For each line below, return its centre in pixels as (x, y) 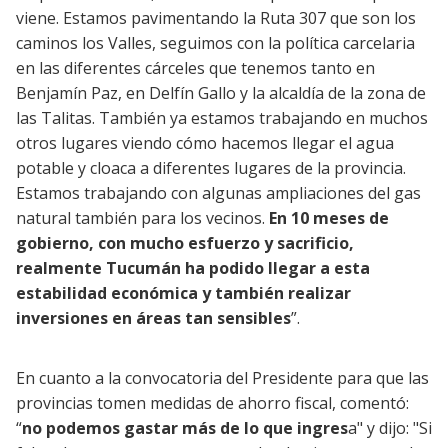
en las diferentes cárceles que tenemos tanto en (195, 68)
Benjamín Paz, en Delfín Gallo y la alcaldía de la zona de (221, 93)
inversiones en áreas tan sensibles (153, 318)
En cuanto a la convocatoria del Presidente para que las (222, 378)
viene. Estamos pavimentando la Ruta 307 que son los (216, 18)
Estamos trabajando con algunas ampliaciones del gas (218, 193)
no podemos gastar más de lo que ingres (185, 428)
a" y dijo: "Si (390, 428)
